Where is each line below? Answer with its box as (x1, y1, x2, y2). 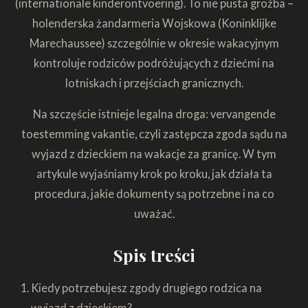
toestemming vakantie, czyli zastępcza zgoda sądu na (21, 127, 287, 141)
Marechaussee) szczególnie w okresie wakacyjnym (29, 36, 279, 49)
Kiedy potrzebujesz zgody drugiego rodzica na (30, 281, 262, 295)
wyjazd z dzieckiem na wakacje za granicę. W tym (32, 147, 276, 161)
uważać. (133, 207, 175, 221)
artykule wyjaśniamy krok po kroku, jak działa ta (36, 167, 272, 181)
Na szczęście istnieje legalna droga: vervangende (32, 107, 276, 121)
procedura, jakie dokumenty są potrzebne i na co (34, 187, 274, 201)
